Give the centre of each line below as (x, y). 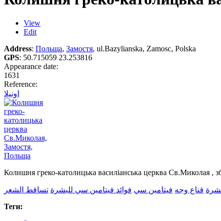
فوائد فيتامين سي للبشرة (91, 190)
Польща (49, 49)
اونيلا (12, 94)
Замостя (79, 49)
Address (18, 49)
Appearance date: (32, 67)
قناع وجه (189, 190)
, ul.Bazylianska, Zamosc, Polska (144, 49)
